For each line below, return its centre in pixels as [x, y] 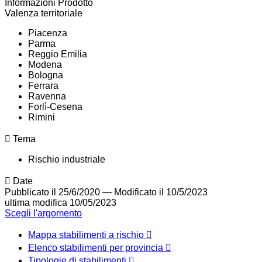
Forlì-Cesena [55, 107]
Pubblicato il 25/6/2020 [52, 192]
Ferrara [43, 86]
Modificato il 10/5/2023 [161, 192]
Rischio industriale [67, 160]
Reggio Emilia [58, 54]
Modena [45, 65]
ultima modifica [36, 203]
